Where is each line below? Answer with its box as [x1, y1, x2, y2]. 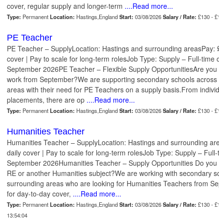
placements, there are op [7, 95, 85, 105]
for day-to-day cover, [7, 189, 73, 199]
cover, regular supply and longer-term [7, 1, 123, 11]
